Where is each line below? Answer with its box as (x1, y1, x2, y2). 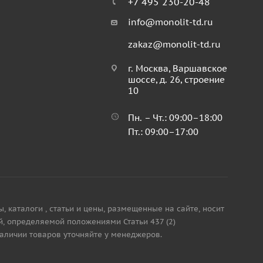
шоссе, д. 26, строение (127, 74, 225, 85)
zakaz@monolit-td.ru (127, 39, 221, 50)
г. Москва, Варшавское (127, 63, 227, 74)
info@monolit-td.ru (127, 16, 213, 28)
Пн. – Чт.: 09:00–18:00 (127, 112, 222, 123)
